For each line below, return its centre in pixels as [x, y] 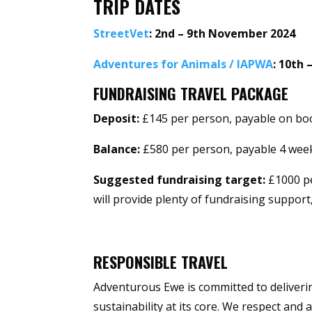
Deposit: [117, 119]
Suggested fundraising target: [180, 180]
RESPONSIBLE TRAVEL [161, 262]
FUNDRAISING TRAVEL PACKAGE [191, 94]
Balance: [117, 149]
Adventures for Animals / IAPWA [184, 64]
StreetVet [122, 34]
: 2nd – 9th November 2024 [224, 34]
